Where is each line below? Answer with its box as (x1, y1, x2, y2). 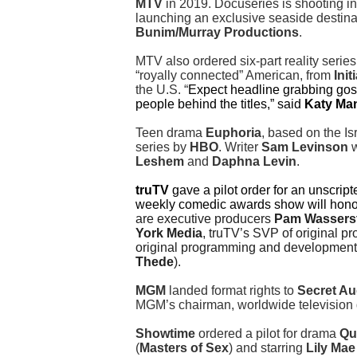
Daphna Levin (212, 155, 296, 169)
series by (135, 140, 190, 155)
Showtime (135, 327, 195, 341)
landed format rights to (166, 284, 297, 298)
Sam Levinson (261, 140, 348, 155)
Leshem (135, 155, 184, 169)
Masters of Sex (139, 341, 229, 355)
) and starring (229, 341, 306, 355)
